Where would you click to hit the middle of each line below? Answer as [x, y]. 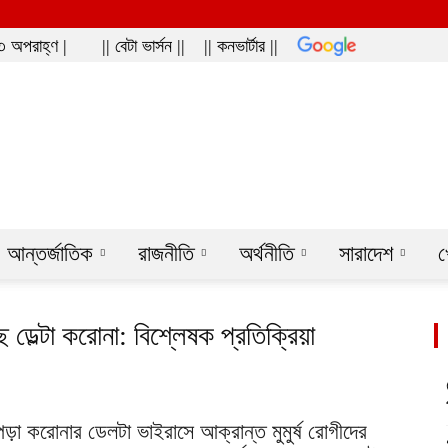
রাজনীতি [166, 254]
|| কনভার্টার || [241, 46]
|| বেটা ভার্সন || [143, 46]
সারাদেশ [366, 254]
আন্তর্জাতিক [50, 254]
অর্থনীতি [266, 254]
